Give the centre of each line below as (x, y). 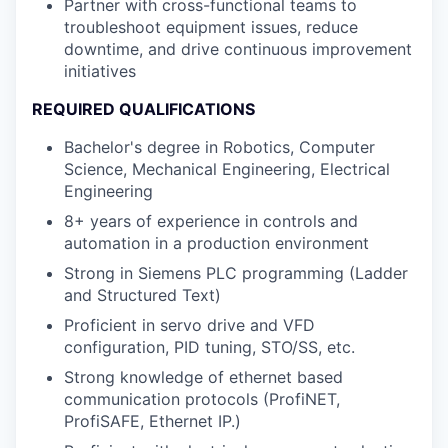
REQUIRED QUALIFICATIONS (143, 109)
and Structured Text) (142, 295)
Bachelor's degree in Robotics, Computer (219, 147)
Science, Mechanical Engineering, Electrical (227, 169)
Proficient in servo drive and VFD (189, 325)
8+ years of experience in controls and (211, 221)
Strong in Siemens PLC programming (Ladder (236, 273)
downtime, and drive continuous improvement (238, 49)
